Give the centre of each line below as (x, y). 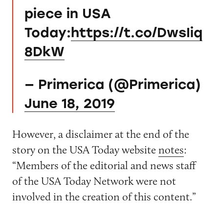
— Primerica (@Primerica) (112, 84)
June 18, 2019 (69, 103)
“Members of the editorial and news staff (104, 165)
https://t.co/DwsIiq (136, 33)
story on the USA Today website (85, 150)
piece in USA (67, 14)
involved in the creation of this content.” (104, 197)
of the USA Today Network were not (94, 181)
